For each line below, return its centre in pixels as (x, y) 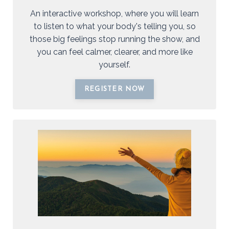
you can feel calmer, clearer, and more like (114, 52)
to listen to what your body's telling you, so (114, 26)
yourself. (114, 64)
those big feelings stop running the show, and (114, 39)
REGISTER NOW (114, 89)
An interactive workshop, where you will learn (114, 13)
